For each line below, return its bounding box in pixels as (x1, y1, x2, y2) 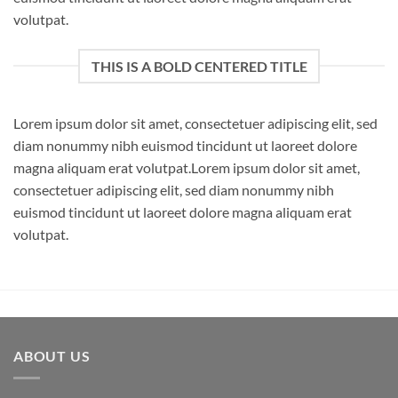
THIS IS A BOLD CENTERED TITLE (91, 57, 307, 75)
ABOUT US (13, 347, 91, 365)
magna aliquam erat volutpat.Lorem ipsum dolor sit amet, (13, 158, 360, 176)
